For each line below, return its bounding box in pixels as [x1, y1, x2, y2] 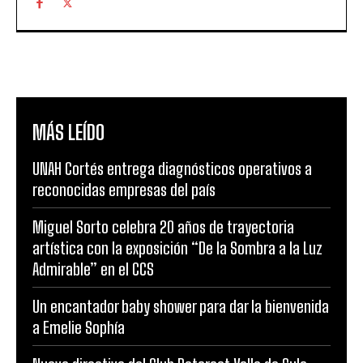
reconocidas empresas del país [32, 179, 216, 199]
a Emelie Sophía [32, 317, 125, 337]
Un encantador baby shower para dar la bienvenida [32, 296, 329, 316]
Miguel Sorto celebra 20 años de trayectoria [32, 216, 294, 237]
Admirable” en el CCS [32, 258, 154, 279]
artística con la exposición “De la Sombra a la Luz [32, 237, 322, 258]
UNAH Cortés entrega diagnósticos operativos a [32, 158, 312, 178]
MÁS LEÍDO [32, 120, 105, 144]
